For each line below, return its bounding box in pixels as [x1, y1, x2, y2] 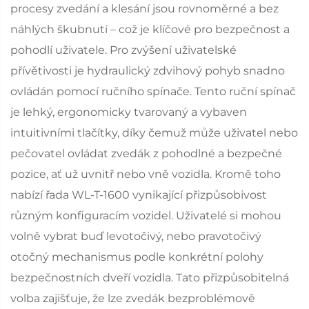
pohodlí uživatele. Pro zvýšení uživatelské [10, 43, 237, 57]
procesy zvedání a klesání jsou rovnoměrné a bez [10, 1, 279, 15]
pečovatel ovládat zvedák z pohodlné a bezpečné [10, 146, 282, 160]
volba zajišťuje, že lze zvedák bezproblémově [10, 291, 255, 305]
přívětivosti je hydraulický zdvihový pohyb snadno [10, 63, 285, 77]
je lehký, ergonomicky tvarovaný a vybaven [10, 105, 247, 119]
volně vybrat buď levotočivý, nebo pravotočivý [10, 229, 261, 243]
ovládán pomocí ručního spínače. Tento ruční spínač [10, 84, 296, 98]
